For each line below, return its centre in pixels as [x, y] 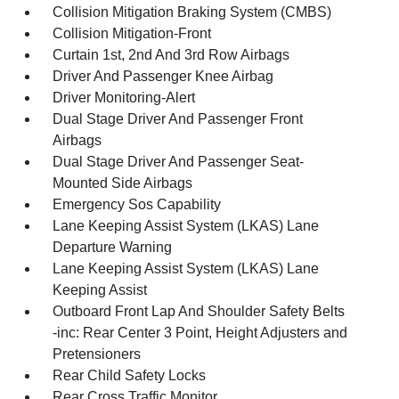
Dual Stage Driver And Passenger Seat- [179, 162]
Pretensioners [97, 354]
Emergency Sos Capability [137, 204]
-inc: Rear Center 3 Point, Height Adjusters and [200, 333]
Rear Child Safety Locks [130, 375]
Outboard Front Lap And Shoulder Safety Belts [199, 311]
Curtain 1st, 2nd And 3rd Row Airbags [171, 55]
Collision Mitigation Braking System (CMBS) [192, 12]
